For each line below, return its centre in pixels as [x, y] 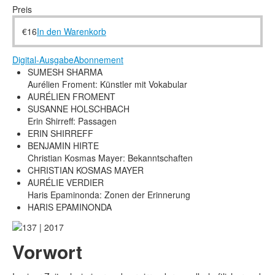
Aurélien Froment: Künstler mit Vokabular [107, 84]
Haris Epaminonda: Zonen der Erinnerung [109, 195]
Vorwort [47, 251]
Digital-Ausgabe [43, 60]
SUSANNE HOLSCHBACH [79, 109]
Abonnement [99, 60]
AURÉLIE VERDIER [66, 183]
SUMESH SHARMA [65, 72]
